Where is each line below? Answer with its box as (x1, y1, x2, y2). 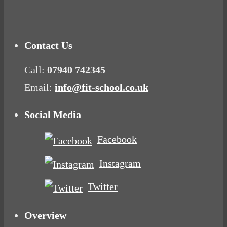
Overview (24, 209, 66, 221)
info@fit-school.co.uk (55, 82, 148, 93)
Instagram (99, 157, 141, 169)
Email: (24, 82, 52, 93)
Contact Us (24, 40, 72, 51)
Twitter (88, 181, 118, 193)
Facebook (97, 134, 137, 145)
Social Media (24, 109, 81, 121)
